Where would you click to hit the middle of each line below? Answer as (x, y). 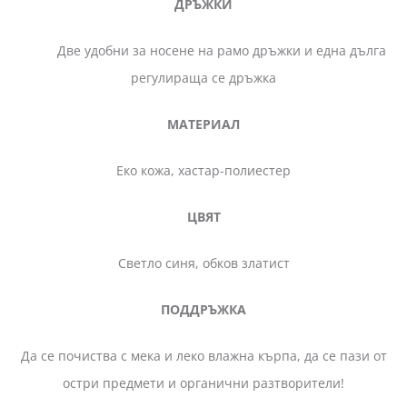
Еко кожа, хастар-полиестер (203, 170)
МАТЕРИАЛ (203, 124)
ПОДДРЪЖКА (203, 309)
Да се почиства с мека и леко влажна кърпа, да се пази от (203, 355)
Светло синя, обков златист (203, 263)
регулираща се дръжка (203, 77)
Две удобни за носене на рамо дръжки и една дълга (203, 50)
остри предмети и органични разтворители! (203, 382)
